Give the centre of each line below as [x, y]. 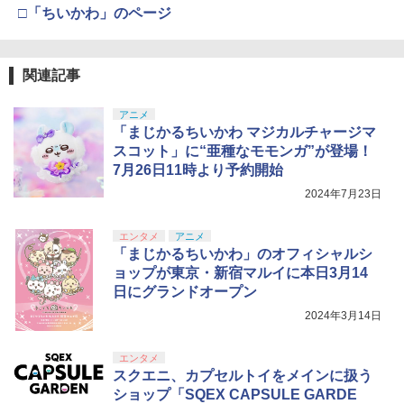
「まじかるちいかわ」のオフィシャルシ [243, 254]
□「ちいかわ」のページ [95, 14]
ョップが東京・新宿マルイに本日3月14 [240, 273]
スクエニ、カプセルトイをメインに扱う [243, 376]
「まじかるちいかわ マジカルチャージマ [244, 133]
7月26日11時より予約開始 [198, 170]
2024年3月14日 [343, 316]
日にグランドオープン [185, 292]
